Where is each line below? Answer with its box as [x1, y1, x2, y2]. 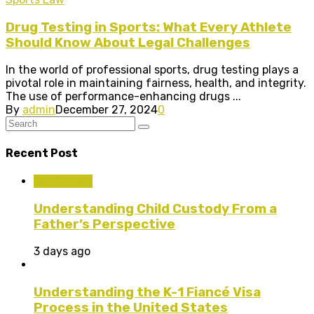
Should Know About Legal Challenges [6, 34, 250, 50]
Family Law [34, 174, 93, 188]
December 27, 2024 [55, 103, 158, 117]
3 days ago [34, 245, 90, 259]
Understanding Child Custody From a [34, 200, 277, 217]
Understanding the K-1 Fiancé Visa [34, 284, 261, 300]
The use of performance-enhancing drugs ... [6, 90, 241, 104]
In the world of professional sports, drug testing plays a [6, 63, 299, 77]
